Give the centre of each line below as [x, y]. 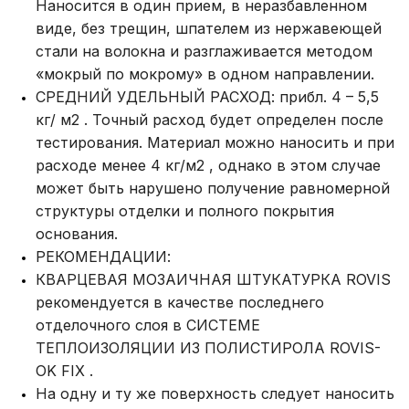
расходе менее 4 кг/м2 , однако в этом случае [208, 165]
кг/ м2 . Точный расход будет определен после [210, 120]
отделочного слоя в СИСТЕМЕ [148, 325]
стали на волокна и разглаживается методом [204, 51]
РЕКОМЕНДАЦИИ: [103, 257]
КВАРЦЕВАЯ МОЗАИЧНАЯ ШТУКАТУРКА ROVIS [213, 279]
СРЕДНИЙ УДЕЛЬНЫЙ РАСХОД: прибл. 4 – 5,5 [207, 97]
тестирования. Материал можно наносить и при [215, 142]
